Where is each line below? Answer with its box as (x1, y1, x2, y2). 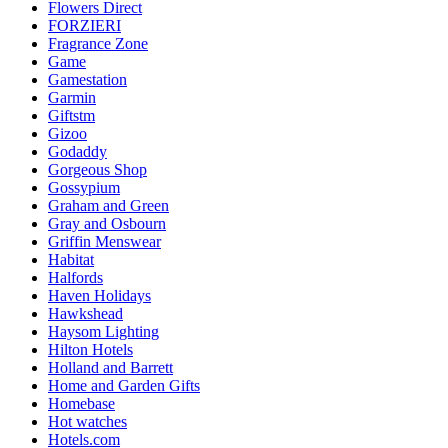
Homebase (48, 394, 115, 412)
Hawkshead (48, 304, 123, 322)
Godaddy (48, 142, 107, 160)
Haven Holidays (48, 286, 151, 304)
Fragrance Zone (48, 34, 148, 52)
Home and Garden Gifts (48, 376, 200, 394)
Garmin (48, 88, 96, 106)
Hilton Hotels (48, 340, 133, 358)
